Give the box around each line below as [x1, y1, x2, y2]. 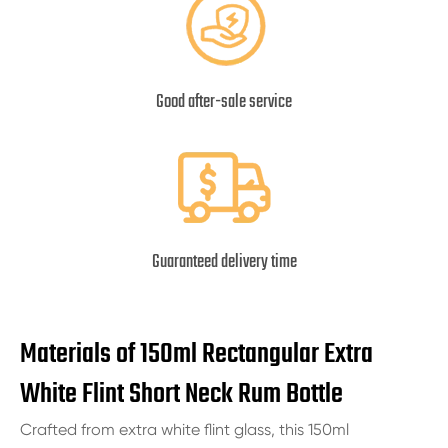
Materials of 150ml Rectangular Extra [20, 332, 373, 376]
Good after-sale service [156, 87, 292, 117]
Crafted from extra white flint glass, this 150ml [20, 419, 349, 439]
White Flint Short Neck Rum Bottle [20, 372, 343, 416]
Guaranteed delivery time [151, 247, 297, 277]
